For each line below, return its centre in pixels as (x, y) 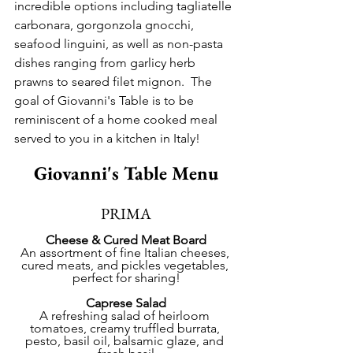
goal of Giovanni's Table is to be (106, 100)
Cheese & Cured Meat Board (126, 240)
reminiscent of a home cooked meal (117, 119)
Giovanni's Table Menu (126, 173)
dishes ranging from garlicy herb (106, 62)
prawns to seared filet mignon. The (115, 81)
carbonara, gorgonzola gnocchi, (106, 24)
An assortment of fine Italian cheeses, (126, 252)
